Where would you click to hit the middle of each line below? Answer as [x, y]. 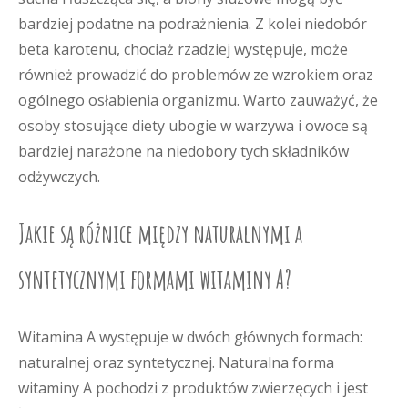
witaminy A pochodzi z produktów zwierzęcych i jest [193, 388]
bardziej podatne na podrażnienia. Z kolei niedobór [193, 24]
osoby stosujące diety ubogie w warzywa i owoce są [193, 126]
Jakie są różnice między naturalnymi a [160, 234]
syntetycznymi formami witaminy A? [155, 279]
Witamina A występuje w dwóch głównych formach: [190, 337]
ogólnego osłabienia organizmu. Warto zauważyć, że [198, 100]
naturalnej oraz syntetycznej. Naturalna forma [176, 362]
